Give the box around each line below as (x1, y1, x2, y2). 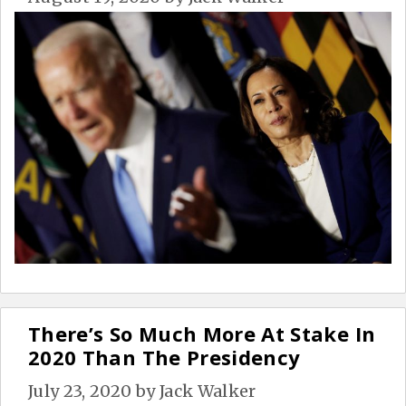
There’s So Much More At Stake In (28, 319, 376, 347)
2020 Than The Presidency (28, 343, 301, 371)
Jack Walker (159, 380, 256, 401)
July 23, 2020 (28, 380, 132, 401)
